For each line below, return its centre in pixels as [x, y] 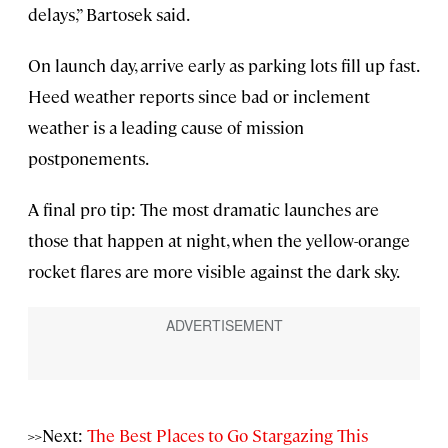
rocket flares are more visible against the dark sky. [214, 271]
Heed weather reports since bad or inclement [199, 96]
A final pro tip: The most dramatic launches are [203, 209]
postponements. [88, 158]
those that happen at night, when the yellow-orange [219, 240]
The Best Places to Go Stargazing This [227, 434]
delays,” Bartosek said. [109, 14]
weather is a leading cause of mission [166, 127]
